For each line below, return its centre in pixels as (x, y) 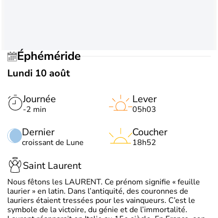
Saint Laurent (52, 166)
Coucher (150, 132)
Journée (39, 99)
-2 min (35, 109)
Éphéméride (52, 56)
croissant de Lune (53, 142)
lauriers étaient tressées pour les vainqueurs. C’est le (101, 200)
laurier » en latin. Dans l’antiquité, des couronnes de (98, 191)
